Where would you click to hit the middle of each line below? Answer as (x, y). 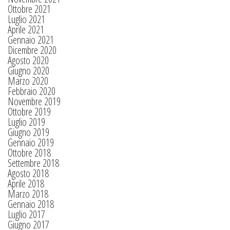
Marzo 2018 (28, 194)
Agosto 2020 (28, 60)
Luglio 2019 (26, 122)
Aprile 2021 (26, 30)
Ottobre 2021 (29, 9)
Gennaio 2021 (31, 40)
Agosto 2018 (28, 173)
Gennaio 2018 (31, 204)
